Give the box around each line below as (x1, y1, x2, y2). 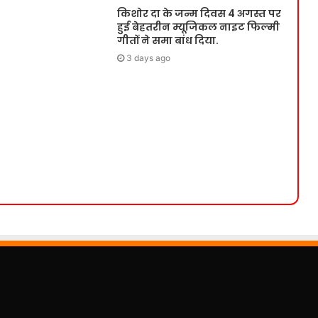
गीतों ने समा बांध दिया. (117, 33, 219, 48)
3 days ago (126, 53, 171, 64)
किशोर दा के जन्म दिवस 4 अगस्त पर (117, 6, 282, 21)
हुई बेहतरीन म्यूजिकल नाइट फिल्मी (117, 20, 280, 35)
